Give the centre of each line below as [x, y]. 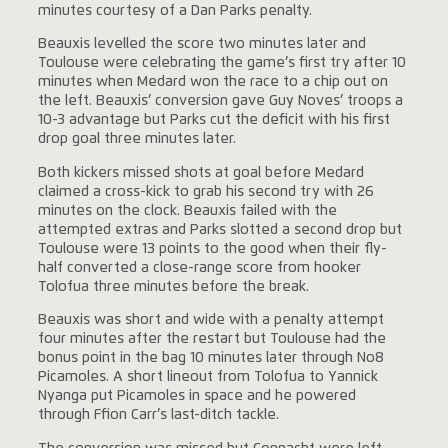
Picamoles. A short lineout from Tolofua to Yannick [207, 377]
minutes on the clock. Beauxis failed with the [187, 210]
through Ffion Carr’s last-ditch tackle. [158, 415]
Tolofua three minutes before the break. [173, 286]
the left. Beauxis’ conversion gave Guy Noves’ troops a [220, 101]
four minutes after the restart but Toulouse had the [211, 339]
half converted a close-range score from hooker [199, 267]
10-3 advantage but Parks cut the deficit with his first [213, 120]
